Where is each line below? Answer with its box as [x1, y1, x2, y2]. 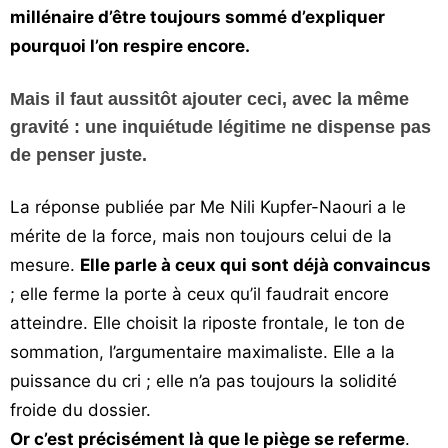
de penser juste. [10, 145, 147, 165]
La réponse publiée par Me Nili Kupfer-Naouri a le [10, 197, 406, 217]
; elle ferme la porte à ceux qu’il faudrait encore [10, 284, 389, 304]
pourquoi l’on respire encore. [10, 36, 250, 56]
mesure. [10, 255, 80, 275]
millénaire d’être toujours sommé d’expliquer [10, 7, 385, 27]
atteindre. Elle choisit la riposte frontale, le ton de [10, 313, 405, 333]
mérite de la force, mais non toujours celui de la [10, 226, 392, 246]
